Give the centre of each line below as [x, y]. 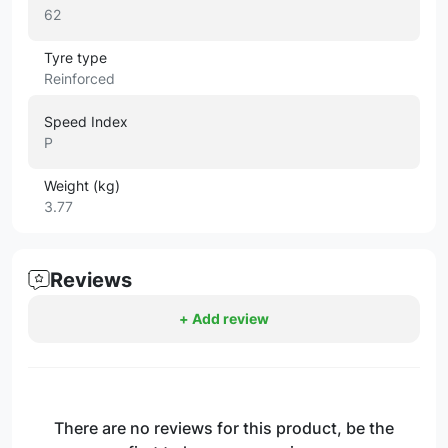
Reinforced [79, 78]
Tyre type [75, 57]
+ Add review [224, 318]
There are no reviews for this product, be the [224, 428]
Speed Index [86, 121]
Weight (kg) [82, 185]
